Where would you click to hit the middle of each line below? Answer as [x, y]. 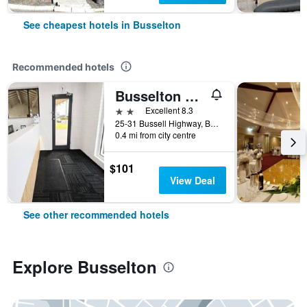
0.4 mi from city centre [156, 135]
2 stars [130, 110]
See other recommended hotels [96, 214]
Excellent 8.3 [169, 110]
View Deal [192, 180]
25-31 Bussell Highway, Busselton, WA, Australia [214, 123]
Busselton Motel [192, 96]
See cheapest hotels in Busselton [102, 25]
